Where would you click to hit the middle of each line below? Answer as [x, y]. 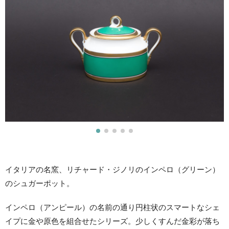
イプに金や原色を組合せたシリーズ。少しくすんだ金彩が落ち [112, 221]
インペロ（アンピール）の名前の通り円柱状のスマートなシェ [112, 208]
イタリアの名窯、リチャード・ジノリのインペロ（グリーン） [112, 170]
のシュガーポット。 [40, 184]
